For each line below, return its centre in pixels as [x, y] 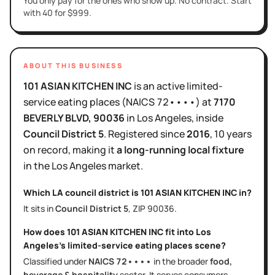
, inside [207, 118]
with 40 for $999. [57, 12]
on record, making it [70, 149]
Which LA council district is [82, 192]
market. [125, 165]
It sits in [39, 208]
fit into [180, 231]
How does [45, 231]
